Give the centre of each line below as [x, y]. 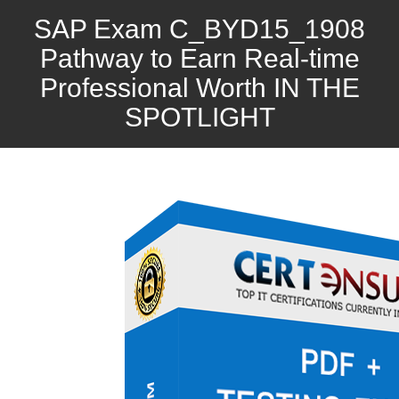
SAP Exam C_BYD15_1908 [199, 29]
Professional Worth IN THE [199, 88]
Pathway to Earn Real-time [199, 58]
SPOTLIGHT [199, 117]
